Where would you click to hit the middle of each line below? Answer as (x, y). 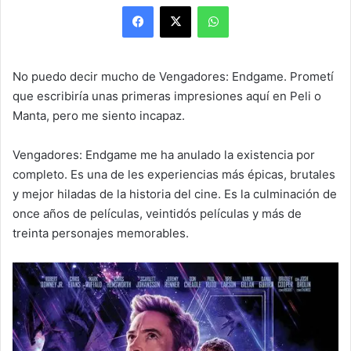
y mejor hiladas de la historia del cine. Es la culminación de (175, 194)
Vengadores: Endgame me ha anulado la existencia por (164, 155)
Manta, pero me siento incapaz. (99, 116)
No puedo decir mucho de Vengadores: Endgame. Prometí (173, 77)
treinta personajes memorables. (101, 233)
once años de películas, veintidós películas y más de (157, 214)
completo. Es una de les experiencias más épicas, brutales (174, 175)
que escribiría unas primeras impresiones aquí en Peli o (167, 96)
